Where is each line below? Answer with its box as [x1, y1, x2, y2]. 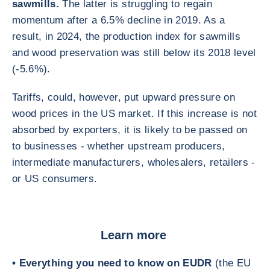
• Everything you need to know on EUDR [12, 257, 212, 269]
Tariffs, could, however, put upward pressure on [12, 92, 235, 103]
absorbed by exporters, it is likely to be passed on [12, 124, 248, 136]
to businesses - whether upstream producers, [12, 140, 225, 152]
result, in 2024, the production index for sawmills [12, 31, 240, 42]
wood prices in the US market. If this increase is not [12, 108, 257, 119]
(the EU [212, 257, 251, 269]
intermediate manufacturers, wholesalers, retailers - [12, 157, 256, 168]
